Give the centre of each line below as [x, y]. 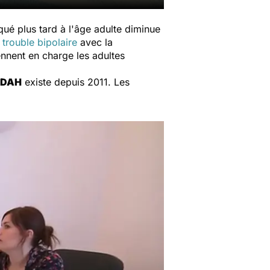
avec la [95, 42]
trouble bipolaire [40, 42]
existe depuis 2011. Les [76, 82]
